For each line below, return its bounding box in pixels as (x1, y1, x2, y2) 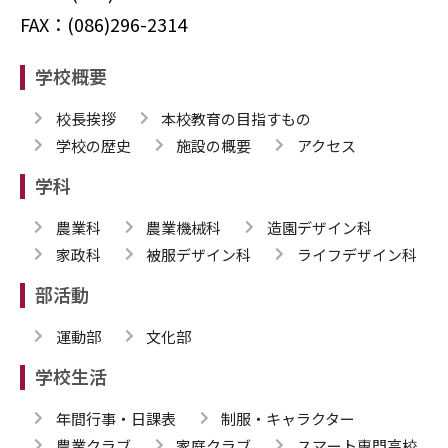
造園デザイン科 (266, 216, 372, 238)
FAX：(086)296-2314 (20, 10, 187, 37)
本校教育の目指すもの (161, 107, 311, 129)
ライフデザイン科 (296, 243, 417, 265)
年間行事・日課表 (55, 407, 176, 429)
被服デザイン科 (146, 243, 251, 265)
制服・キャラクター (221, 407, 355, 429)
